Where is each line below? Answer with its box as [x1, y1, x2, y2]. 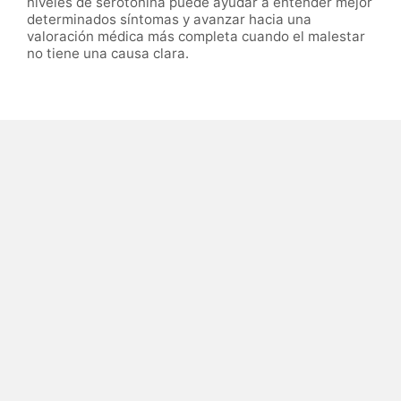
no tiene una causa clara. [27, 45, 189, 63]
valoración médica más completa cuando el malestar [27, 28, 365, 46]
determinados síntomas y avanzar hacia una [27, 11, 311, 29]
